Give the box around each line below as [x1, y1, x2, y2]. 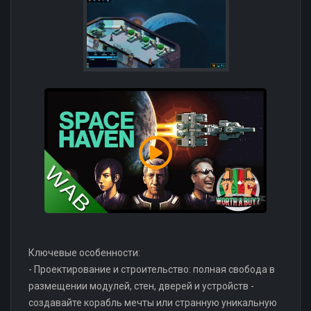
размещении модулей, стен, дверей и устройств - [28, 280, 254, 292]
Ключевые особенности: [28, 246, 140, 258]
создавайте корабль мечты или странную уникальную [28, 296, 277, 308]
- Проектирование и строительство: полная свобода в [28, 263, 275, 275]
